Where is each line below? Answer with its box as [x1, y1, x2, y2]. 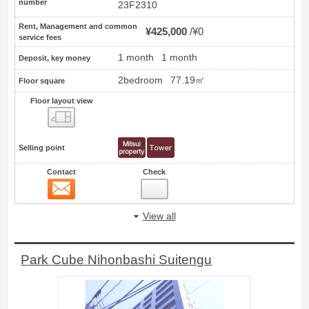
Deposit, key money [19, 54, 90, 63]
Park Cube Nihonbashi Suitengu [21, 252, 212, 267]
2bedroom [118, 75, 163, 86]
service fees [19, 33, 61, 42]
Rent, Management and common [19, 22, 137, 31]
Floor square [19, 77, 65, 86]
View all [142, 211, 176, 222]
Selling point [19, 143, 65, 152]
